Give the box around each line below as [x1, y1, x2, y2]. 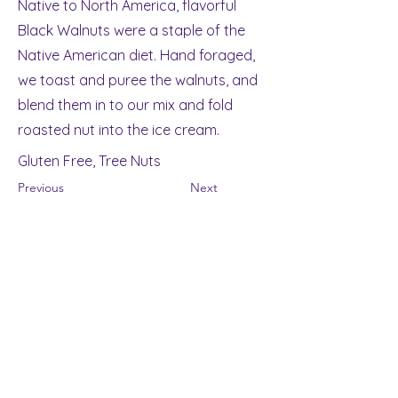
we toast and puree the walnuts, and [18, 71, 258, 89]
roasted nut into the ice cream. [18, 121, 219, 139]
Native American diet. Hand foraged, [18, 46, 255, 64]
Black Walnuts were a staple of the [18, 21, 245, 39]
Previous [18, 179, 64, 195]
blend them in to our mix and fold [18, 96, 233, 114]
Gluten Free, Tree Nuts [18, 152, 161, 170]
